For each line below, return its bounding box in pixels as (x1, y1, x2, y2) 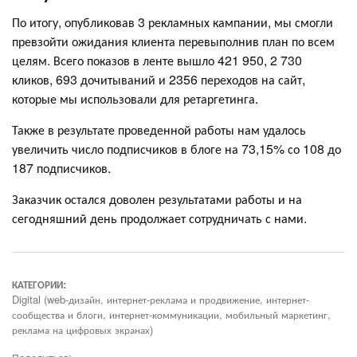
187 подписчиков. (12, 158, 111, 177)
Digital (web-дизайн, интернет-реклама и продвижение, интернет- (12, 291, 309, 307)
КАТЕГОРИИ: (12, 276, 66, 292)
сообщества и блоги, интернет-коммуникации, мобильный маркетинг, (12, 306, 331, 322)
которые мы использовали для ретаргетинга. (12, 88, 258, 108)
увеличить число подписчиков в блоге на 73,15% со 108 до (12, 139, 341, 158)
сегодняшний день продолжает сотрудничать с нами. (12, 208, 307, 227)
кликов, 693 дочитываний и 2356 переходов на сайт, (12, 69, 305, 88)
